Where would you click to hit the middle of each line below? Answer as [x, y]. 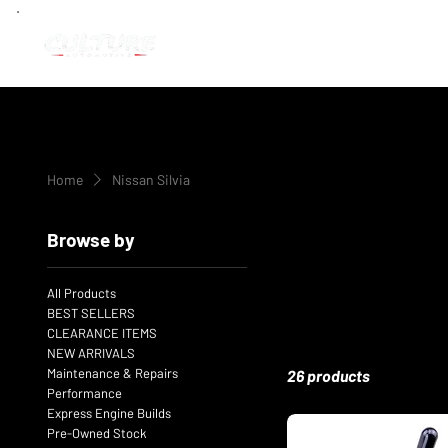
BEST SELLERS [90, 313]
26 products [328, 376]
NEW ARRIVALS [90, 353]
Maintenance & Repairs [112, 373]
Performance [84, 393]
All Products [81, 293]
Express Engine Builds [108, 413]
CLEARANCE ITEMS [101, 333]
